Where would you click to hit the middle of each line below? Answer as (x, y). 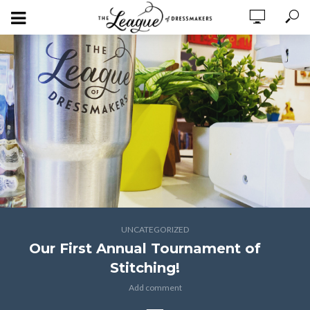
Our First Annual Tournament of (145, 248)
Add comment (155, 288)
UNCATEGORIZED (155, 229)
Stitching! (145, 268)
